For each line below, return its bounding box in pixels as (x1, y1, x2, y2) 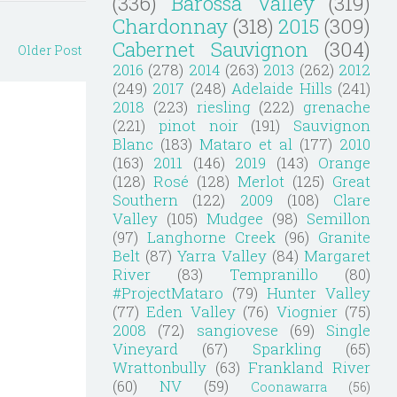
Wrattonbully (113, 356, 206, 378)
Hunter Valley (267, 282, 370, 303)
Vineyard (113, 338, 178, 359)
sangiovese (196, 319, 278, 340)
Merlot (237, 170, 284, 191)
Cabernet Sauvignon (113, 35, 308, 62)
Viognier (276, 300, 338, 322)
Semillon (307, 207, 370, 229)
